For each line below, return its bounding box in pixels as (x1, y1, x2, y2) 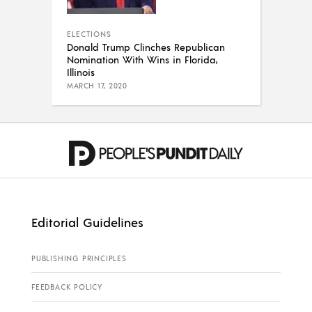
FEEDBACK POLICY (31, 282, 102, 292)
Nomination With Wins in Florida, (67, 53, 217, 66)
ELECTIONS (67, 29, 111, 40)
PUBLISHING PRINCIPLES (31, 253, 127, 264)
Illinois (67, 65, 95, 79)
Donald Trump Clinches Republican (67, 40, 225, 54)
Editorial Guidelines (31, 214, 143, 231)
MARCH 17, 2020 (67, 81, 127, 91)
